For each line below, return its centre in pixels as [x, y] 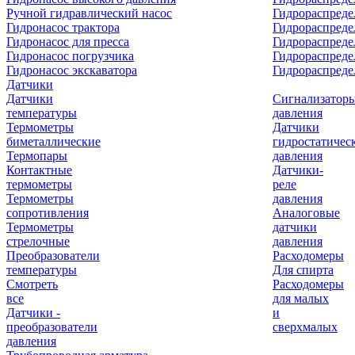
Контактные [39, 170]
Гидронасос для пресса [68, 42]
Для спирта [303, 270]
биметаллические [53, 141]
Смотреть [32, 284]
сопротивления [48, 213]
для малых [301, 298]
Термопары [37, 156]
